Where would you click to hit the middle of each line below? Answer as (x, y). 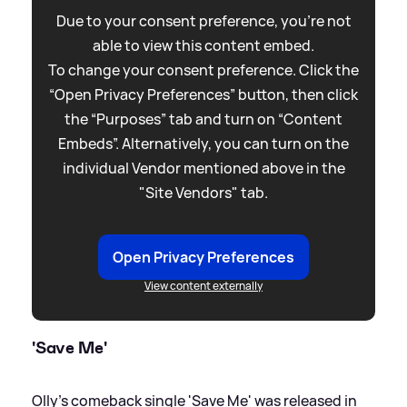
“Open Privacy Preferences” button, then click (203, 95)
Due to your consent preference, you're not (203, 21)
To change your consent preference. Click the (203, 70)
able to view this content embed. (203, 46)
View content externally (203, 286)
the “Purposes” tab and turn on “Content (203, 119)
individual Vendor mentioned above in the (203, 169)
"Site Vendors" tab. (203, 193)
